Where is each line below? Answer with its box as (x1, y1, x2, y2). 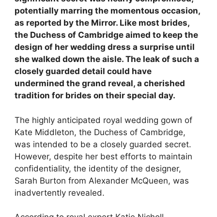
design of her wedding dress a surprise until (15, 42, 195, 52)
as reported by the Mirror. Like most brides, (15, 18, 189, 28)
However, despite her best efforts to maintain (15, 151, 192, 161)
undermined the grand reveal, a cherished (15, 78, 185, 88)
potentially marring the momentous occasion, (15, 6, 200, 15)
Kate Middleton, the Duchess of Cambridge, (15, 127, 186, 137)
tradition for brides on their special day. (15, 91, 175, 100)
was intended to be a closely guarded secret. (15, 139, 191, 149)
